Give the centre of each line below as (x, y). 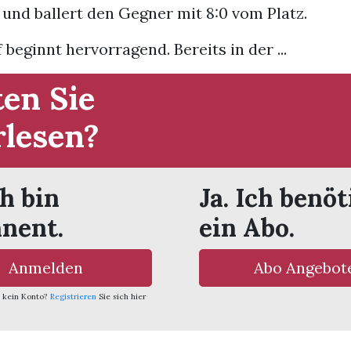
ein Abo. (246, 228)
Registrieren (73, 297)
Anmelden (46, 268)
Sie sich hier (122, 297)
